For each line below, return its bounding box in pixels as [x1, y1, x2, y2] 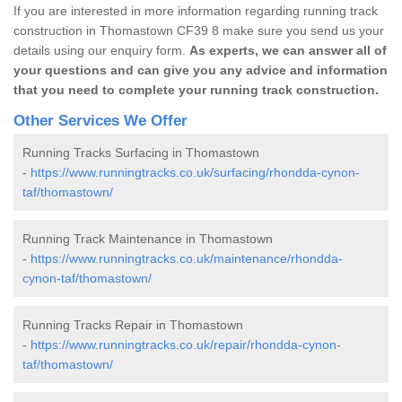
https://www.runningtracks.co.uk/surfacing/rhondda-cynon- [31, 164, 360, 179]
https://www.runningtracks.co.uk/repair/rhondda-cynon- [31, 336, 341, 352]
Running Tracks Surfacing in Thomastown [22, 144, 259, 160]
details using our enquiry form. [13, 42, 189, 57]
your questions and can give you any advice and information [13, 62, 388, 77]
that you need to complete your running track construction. [13, 82, 382, 97]
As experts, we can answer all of [189, 42, 387, 57]
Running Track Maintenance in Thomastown [22, 231, 273, 246]
